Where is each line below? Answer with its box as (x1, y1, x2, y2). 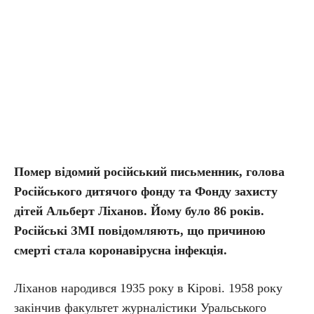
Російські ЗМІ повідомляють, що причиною (14, 224, 266, 238)
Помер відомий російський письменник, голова (14, 165, 285, 179)
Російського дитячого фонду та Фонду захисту (14, 184, 278, 198)
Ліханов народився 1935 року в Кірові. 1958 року (14, 281, 282, 295)
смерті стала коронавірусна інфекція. (14, 243, 227, 257)
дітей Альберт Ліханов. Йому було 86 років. (14, 204, 264, 218)
